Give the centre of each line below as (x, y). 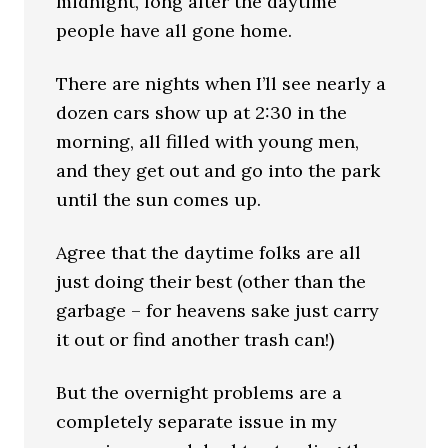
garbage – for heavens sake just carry (218, 310)
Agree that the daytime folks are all (209, 252)
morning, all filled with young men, (208, 141)
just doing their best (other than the (211, 281)
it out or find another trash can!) (195, 339)
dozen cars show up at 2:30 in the (202, 112)
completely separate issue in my (197, 421)
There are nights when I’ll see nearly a (221, 83)
